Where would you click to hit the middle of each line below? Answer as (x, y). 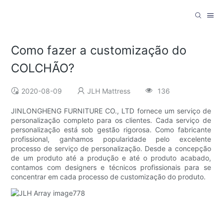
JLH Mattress (109, 91)
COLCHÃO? (43, 68)
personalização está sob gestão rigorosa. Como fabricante (111, 130)
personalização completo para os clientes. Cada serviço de (111, 120)
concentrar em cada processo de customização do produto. (109, 177)
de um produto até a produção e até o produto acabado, (111, 158)
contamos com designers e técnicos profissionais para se (111, 167)
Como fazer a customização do (99, 51)
